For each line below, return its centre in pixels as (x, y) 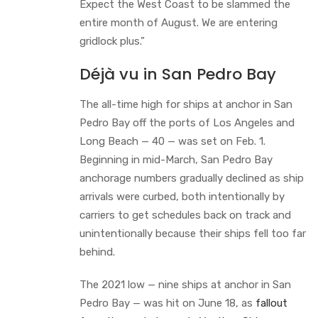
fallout (272, 303)
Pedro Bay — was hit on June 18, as (168, 303)
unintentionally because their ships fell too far (193, 233)
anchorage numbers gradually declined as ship (192, 178)
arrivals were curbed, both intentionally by (182, 196)
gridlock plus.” (112, 41)
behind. (99, 252)
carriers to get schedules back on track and (185, 215)
